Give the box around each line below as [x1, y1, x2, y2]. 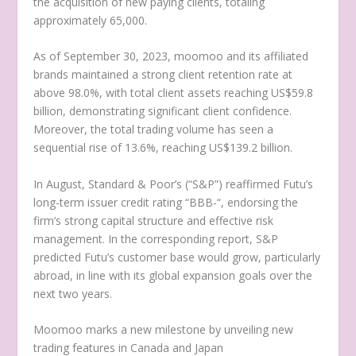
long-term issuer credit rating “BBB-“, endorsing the [33, 194, 299, 210]
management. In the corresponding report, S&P [33, 230, 279, 246]
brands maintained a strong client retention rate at [33, 67, 293, 83]
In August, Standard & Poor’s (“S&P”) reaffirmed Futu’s [33, 176, 314, 192]
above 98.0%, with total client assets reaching [33, 85, 272, 101]
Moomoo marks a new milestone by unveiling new [33, 321, 294, 337]
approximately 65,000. [33, 12, 148, 28]
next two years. [33, 285, 113, 301]
